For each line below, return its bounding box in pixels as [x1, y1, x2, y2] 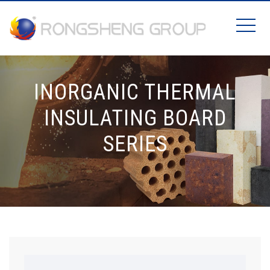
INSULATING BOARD [43, 105, 227, 131]
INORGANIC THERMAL [34, 80, 236, 105]
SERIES [102, 131, 168, 157]
